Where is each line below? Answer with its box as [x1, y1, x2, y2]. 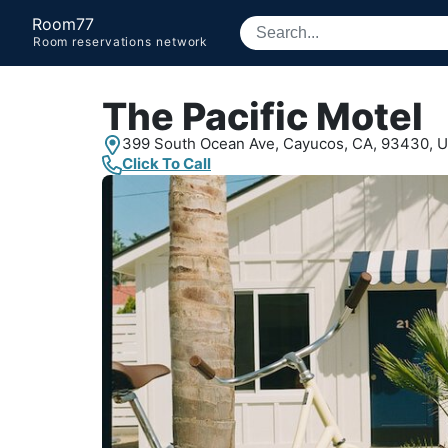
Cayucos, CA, [283, 134, 377, 153]
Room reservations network [32, 34, 209, 49]
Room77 [32, 14, 94, 34]
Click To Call [122, 154, 211, 173]
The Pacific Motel [102, 94, 423, 139]
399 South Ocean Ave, [122, 134, 283, 153]
